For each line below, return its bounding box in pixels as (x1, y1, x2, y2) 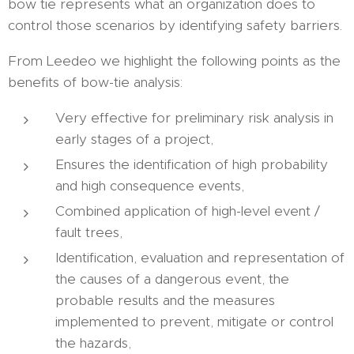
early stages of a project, (55, 130, 213, 148)
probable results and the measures (55, 292, 275, 309)
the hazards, (55, 334, 131, 352)
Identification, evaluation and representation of (55, 249, 345, 266)
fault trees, (55, 224, 122, 241)
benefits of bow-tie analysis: (8, 73, 183, 91)
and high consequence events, (55, 177, 244, 194)
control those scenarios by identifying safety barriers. (8, 17, 342, 34)
